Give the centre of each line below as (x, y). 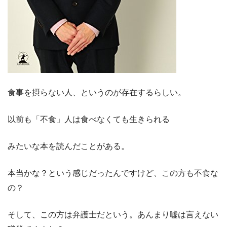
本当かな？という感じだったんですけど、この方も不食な (113, 173)
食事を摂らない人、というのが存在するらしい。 (97, 93)
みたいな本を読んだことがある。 (68, 146)
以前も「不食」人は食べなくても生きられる (89, 120)
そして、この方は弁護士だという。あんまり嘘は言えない (113, 215)
